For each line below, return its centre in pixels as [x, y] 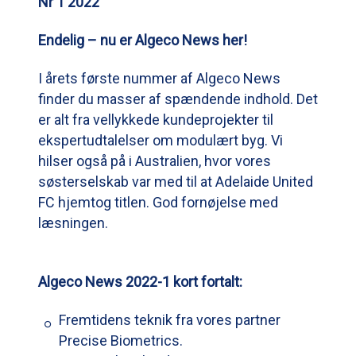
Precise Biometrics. [121, 340]
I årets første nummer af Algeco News [159, 78]
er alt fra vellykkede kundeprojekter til [156, 119]
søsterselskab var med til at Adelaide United [176, 181]
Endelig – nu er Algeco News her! [143, 40]
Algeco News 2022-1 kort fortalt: [140, 281]
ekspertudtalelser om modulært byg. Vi [161, 140]
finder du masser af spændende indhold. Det [178, 99]
